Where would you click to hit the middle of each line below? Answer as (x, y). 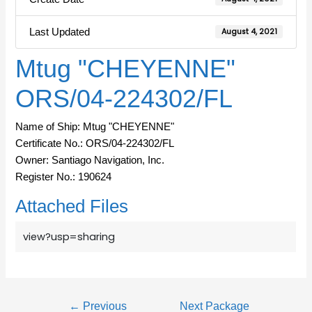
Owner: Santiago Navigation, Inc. (90, 161)
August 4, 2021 (249, 31)
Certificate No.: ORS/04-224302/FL (95, 144)
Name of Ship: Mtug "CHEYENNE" (95, 127)
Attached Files (72, 206)
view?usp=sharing (69, 237)
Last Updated (59, 32)
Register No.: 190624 (64, 177)
